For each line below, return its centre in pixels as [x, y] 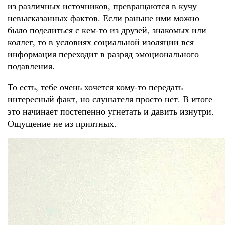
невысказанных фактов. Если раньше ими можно [103, 17]
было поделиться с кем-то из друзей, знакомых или [107, 29]
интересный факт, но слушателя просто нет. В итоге [110, 99]
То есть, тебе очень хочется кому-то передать [95, 87]
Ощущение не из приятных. [62, 123]
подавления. [31, 66]
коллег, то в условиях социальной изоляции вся [101, 41]
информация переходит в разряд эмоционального [103, 53]
